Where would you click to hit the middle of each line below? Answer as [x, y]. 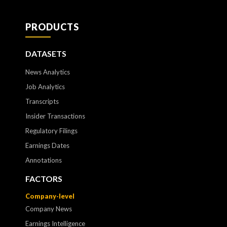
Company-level [50, 196]
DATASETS [46, 54]
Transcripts [42, 102]
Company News [49, 209]
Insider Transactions [55, 116]
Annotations [44, 160]
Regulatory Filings [51, 131]
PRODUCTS [52, 27]
